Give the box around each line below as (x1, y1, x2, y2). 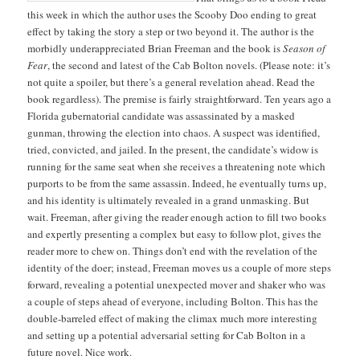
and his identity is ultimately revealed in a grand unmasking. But (27, 192, 310, 207)
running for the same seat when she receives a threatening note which (27, 158, 326, 174)
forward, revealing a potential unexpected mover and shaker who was (27, 276, 326, 292)
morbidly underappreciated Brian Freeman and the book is (27, 40, 281, 55)
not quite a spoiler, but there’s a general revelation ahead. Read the (27, 74, 316, 89)
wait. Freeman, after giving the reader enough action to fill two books (27, 209, 327, 224)
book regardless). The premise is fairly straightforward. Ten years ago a (27, 91, 332, 106)
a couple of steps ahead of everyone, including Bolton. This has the (27, 293, 319, 309)
